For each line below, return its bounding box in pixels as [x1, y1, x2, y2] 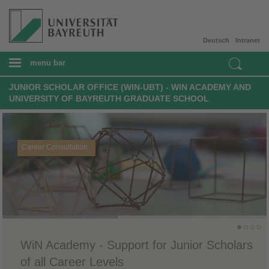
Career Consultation [22, 142, 88, 151]
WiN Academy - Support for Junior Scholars [20, 238, 253, 252]
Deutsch [203, 36, 229, 44]
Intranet [235, 36, 260, 44]
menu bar [30, 58, 65, 67]
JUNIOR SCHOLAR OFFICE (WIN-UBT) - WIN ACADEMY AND [9, 82, 251, 92]
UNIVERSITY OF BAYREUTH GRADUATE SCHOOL [9, 93, 209, 103]
